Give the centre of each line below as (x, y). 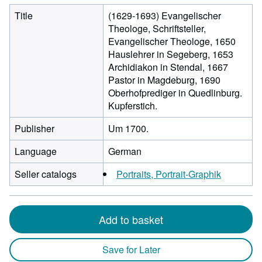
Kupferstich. (133, 106)
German (125, 151)
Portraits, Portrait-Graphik (169, 174)
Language (36, 151)
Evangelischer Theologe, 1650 (172, 41)
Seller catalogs (46, 174)
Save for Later (131, 249)
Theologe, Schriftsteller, (157, 28)
